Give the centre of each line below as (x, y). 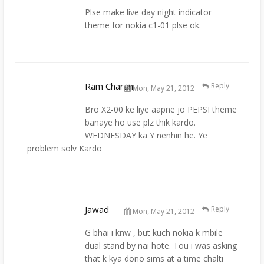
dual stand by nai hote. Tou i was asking (161, 245)
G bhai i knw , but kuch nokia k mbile (154, 232)
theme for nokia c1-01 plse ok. (143, 25)
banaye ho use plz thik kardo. (140, 122)
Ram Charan (109, 86)
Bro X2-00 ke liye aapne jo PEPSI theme (161, 109)
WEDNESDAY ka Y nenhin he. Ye (146, 135)
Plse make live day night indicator (148, 12)
